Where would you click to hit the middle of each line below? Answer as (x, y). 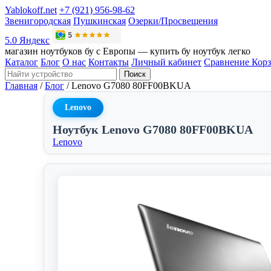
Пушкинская (100, 21)
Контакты (109, 62)
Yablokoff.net (31, 10)
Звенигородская (38, 21)
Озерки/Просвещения (173, 21)
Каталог (21, 62)
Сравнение (228, 62)
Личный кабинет (166, 62)
